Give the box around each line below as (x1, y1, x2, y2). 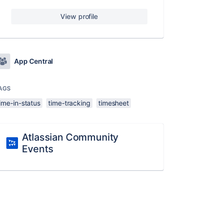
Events (22, 143, 54, 155)
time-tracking (48, 99, 91, 107)
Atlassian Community (22, 131, 119, 143)
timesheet (98, 99, 129, 107)
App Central (14, 57, 54, 65)
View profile (60, 12, 98, 20)
